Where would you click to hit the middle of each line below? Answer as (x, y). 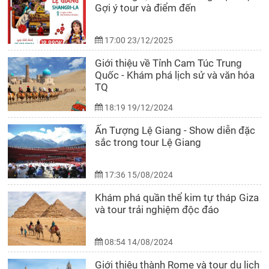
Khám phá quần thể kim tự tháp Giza (177, 197)
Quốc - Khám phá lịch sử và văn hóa (175, 75)
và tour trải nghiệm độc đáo (157, 209)
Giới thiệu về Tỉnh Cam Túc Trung (169, 63)
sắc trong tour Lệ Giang (148, 142)
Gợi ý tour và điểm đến (146, 8)
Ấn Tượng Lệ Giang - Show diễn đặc (175, 130)
